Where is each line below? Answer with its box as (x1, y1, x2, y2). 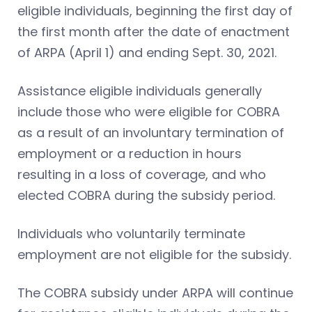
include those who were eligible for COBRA (17, 102, 280, 120)
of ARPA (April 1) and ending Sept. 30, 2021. (17, 43, 276, 61)
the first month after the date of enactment (17, 22, 290, 40)
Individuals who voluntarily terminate (17, 224, 245, 242)
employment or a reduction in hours (17, 144, 242, 162)
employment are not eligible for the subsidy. (17, 245, 291, 263)
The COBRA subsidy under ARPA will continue (17, 283, 293, 302)
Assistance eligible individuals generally (17, 81, 262, 100)
